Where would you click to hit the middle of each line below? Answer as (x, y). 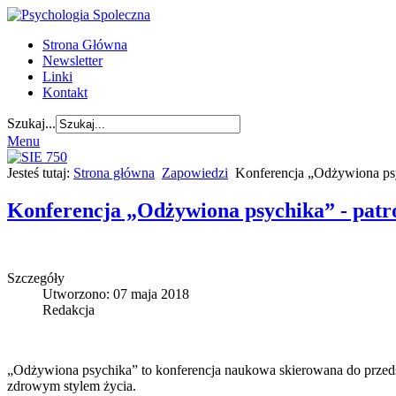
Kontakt (65, 92)
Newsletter (72, 61)
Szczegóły (36, 278)
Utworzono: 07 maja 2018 (116, 293)
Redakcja (69, 309)
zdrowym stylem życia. (72, 385)
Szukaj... (31, 123)
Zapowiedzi (195, 173)
